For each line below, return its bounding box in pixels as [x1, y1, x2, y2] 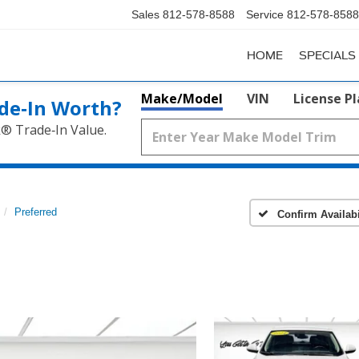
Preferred [14, 206, 57, 218]
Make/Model [141, 90, 223, 107]
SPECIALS [299, 49, 356, 63]
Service [246, 8, 284, 22]
